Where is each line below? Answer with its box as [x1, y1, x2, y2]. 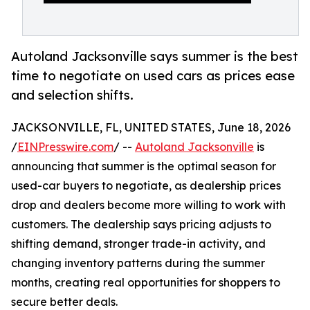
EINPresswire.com [17, 140, 113, 154]
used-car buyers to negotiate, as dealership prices [11, 179, 281, 193]
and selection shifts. [11, 87, 134, 103]
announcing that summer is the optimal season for [11, 159, 276, 174]
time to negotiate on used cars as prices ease [11, 68, 295, 84]
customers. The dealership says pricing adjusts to [11, 217, 271, 232]
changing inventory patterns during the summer [11, 256, 265, 271]
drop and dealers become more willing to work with [11, 198, 286, 212]
